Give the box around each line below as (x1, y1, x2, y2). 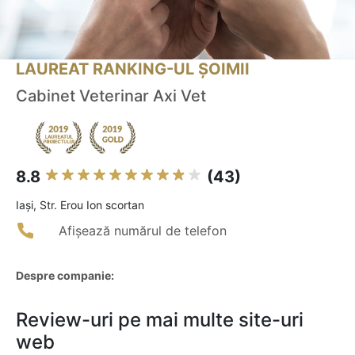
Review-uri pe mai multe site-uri (16, 308, 303, 332)
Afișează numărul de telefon (59, 223, 227, 239)
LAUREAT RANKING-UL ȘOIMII (16, 59, 250, 79)
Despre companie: (16, 269, 114, 283)
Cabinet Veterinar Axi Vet (16, 86, 206, 106)
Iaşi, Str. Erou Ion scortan (16, 198, 144, 212)
